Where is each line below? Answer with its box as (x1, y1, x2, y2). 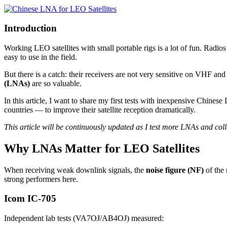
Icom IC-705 (4, 193, 56, 204)
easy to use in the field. (4, 52, 77, 61)
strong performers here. (4, 174, 78, 183)
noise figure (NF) (146, 165, 204, 174)
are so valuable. (30, 79, 82, 88)
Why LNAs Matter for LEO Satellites (4, 141, 200, 155)
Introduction (4, 23, 57, 34)
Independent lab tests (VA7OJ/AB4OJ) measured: (4, 214, 164, 223)
